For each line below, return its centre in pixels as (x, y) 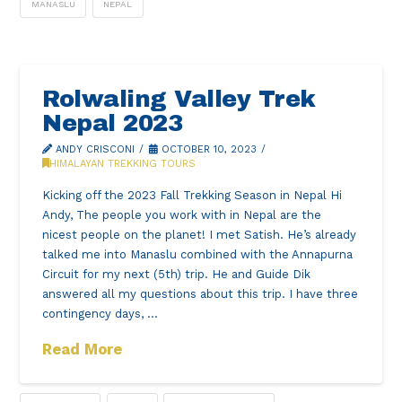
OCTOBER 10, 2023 (207, 149)
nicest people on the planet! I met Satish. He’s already (200, 235)
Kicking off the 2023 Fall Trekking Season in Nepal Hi (192, 196)
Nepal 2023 (113, 122)
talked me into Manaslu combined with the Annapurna (198, 255)
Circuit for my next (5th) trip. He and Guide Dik (177, 275)
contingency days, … (100, 314)
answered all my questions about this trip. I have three (201, 294)
